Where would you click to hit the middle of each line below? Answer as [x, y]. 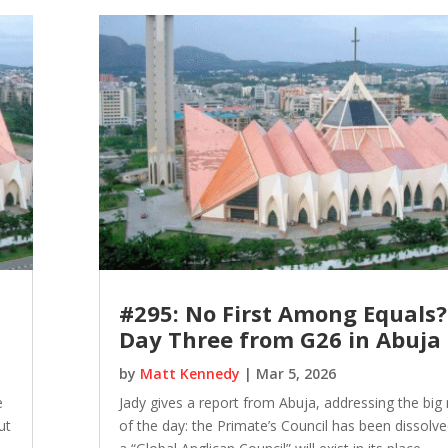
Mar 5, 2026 [296, 373]
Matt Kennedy [190, 373]
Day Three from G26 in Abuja [280, 338]
